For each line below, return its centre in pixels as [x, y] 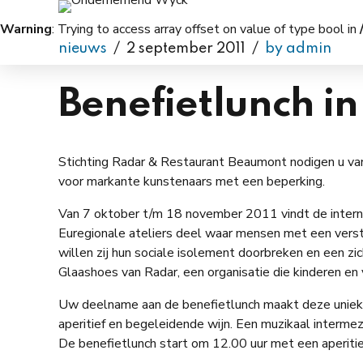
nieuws [83, 49]
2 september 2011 [186, 49]
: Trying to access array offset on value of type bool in [206, 29]
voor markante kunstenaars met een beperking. [192, 181]
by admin [298, 49]
